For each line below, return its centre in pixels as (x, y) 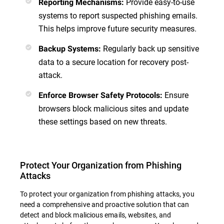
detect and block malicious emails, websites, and (96, 214)
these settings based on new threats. (103, 121)
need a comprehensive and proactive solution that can (105, 204)
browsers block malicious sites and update (113, 108)
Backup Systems (68, 48)
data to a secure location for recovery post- (113, 61)
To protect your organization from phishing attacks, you (107, 193)
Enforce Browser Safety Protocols (99, 95)
